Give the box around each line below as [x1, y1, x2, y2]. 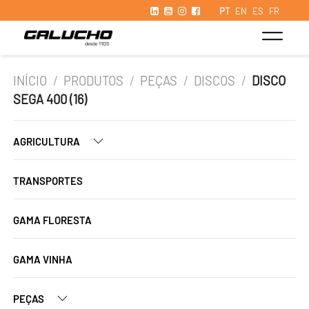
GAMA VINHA [13, 253, 72, 266]
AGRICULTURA [13, 135, 82, 148]
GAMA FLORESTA [13, 214, 92, 226]
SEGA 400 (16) [13, 92, 87, 107]
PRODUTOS [63, 73, 124, 88]
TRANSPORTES [13, 175, 83, 187]
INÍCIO [13, 73, 47, 88]
